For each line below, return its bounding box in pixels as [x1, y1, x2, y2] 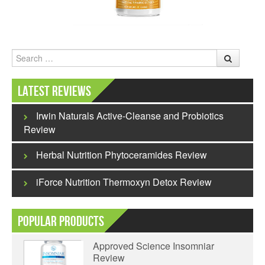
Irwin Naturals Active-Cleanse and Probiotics [36, 109, 224, 122]
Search [12, 49, 38, 61]
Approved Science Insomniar [93, 239, 214, 253]
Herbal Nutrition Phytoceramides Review [36, 148, 207, 161]
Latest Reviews [18, 83, 91, 100]
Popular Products [18, 213, 104, 230]
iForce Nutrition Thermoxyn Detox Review [36, 175, 212, 189]
